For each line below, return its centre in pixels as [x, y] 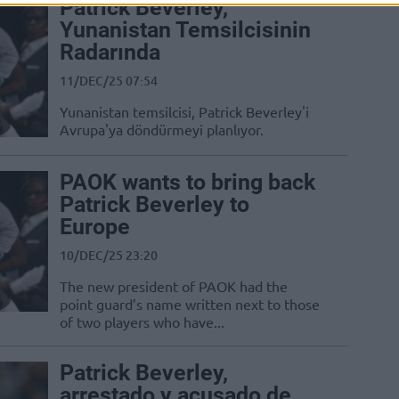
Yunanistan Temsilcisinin [185, 30]
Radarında [110, 53]
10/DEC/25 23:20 [109, 256]
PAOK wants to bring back [187, 183]
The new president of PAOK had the [174, 286]
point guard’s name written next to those [190, 304]
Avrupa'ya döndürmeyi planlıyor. [162, 130]
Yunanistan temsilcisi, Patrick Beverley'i [184, 112]
